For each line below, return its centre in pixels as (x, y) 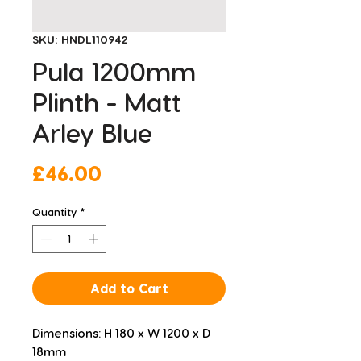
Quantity (54, 211)
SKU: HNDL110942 (80, 39)
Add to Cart (129, 288)
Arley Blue (92, 132)
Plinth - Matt (107, 101)
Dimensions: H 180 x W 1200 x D (121, 333)
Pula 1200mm (114, 71)
